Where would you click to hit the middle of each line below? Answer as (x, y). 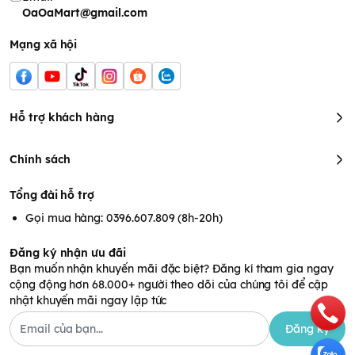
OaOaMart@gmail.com (84, 13)
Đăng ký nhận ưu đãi (68, 253)
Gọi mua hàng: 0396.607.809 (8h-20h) (124, 218)
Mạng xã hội (44, 45)
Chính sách (40, 160)
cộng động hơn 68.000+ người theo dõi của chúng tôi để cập (169, 285)
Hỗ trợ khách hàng (62, 118)
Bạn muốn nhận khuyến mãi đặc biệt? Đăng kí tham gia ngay (172, 269)
